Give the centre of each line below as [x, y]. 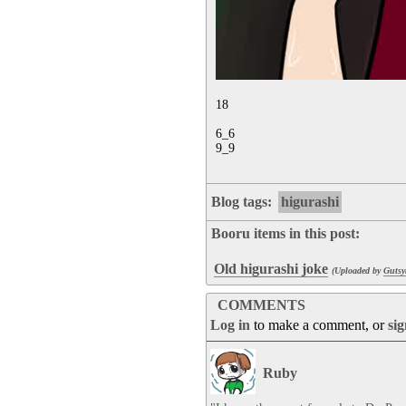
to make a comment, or [319, 325]
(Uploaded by [358, 271]
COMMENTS [261, 305]
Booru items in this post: [285, 233]
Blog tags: [243, 202]
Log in [230, 325]
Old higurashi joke [271, 269]
